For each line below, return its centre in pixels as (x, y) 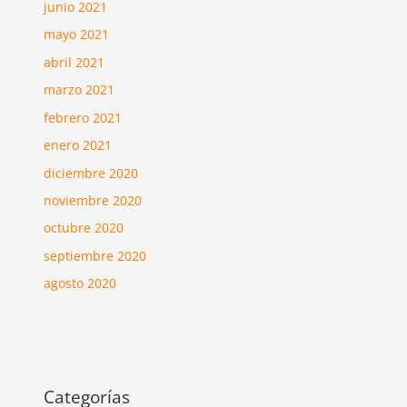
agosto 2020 (80, 283)
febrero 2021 (83, 117)
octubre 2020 (84, 228)
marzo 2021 (79, 90)
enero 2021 (78, 145)
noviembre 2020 (93, 200)
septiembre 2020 (95, 255)
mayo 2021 (77, 35)
